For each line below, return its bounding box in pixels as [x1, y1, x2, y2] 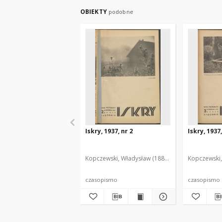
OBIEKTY [80, 7, 109, 16]
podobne [108, 8, 133, 15]
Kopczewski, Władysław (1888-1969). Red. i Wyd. [85, 154, 219, 163]
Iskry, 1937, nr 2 [85, 127, 133, 135]
